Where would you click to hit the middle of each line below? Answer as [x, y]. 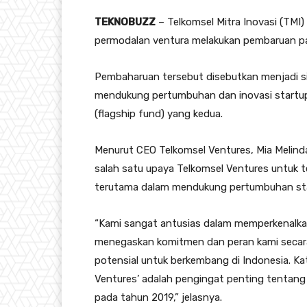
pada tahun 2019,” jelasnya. [158, 298]
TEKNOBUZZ [125, 22]
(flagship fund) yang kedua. [159, 114]
